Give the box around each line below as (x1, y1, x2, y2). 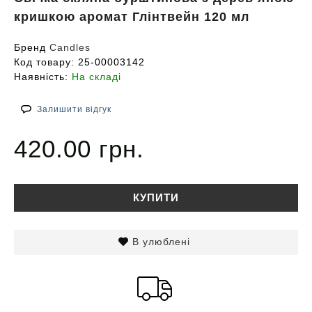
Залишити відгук (37, 104, 111, 114)
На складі (72, 70, 121, 82)
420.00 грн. (14, 134, 144, 162)
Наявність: (14, 70, 72, 82)
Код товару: (14, 56, 78, 68)
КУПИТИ (133, 191, 179, 203)
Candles (49, 41, 91, 53)
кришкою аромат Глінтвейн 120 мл (14, 9, 249, 24)
